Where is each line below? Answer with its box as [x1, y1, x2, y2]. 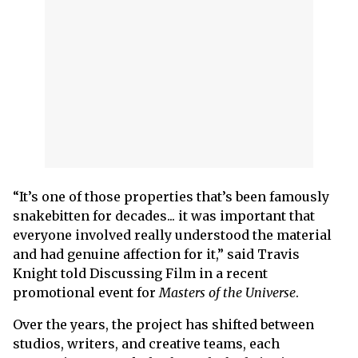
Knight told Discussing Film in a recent [13, 265, 268, 281]
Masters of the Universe [159, 284, 296, 300]
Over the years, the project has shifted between [13, 316, 314, 332]
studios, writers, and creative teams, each [13, 336, 280, 352]
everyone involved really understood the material [13, 227, 332, 243]
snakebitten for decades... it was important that [13, 208, 315, 224]
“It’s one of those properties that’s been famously [13, 189, 329, 205]
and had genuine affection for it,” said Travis [13, 246, 300, 262]
